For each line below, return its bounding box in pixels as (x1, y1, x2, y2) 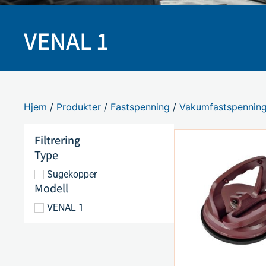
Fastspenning (110, 101, 170, 113)
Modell (34, 180, 69, 196)
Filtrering (34, 132, 81, 148)
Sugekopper (47, 169, 97, 180)
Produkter (56, 101, 102, 113)
